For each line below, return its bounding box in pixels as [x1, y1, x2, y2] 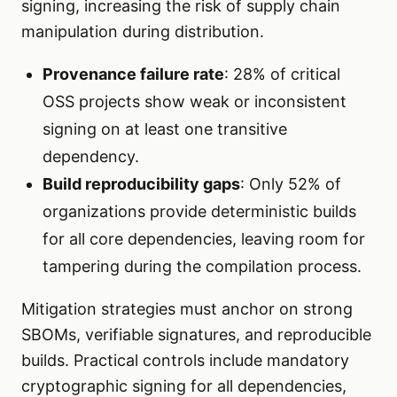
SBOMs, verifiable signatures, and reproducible [21, 325, 371, 345]
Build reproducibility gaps [43, 175, 240, 194]
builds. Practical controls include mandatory [21, 351, 349, 370]
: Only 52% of [240, 175, 341, 194]
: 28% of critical [224, 65, 340, 84]
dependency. [43, 147, 139, 167]
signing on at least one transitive [43, 120, 287, 139]
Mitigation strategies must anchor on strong [21, 300, 353, 319]
